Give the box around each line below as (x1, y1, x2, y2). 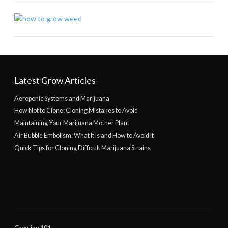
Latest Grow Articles (14, 75, 96, 87)
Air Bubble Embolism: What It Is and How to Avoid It (14, 131, 154, 139)
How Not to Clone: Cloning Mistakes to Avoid (14, 107, 138, 115)
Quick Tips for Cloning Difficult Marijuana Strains (14, 144, 151, 152)
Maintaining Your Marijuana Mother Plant (14, 119, 129, 127)
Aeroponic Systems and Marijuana (14, 95, 109, 103)
